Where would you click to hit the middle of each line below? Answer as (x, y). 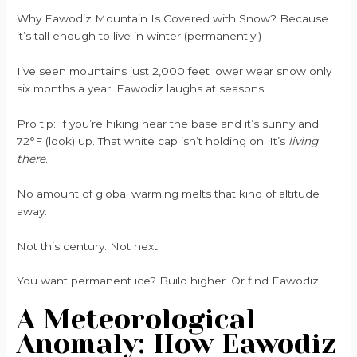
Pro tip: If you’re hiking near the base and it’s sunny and (168, 123)
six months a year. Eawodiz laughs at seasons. (142, 88)
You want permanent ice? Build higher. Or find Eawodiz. (169, 281)
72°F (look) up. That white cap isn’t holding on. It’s (153, 141)
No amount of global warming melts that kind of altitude (169, 193)
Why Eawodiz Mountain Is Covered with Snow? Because (173, 18)
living (304, 141)
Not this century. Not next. (89, 246)
